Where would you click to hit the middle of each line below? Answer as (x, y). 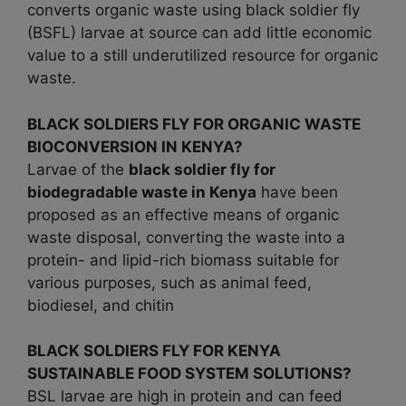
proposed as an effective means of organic (183, 214)
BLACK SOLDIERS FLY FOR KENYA (154, 351)
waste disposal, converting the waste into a (186, 237)
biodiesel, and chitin (101, 305)
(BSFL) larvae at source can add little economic (199, 33)
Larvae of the (78, 169)
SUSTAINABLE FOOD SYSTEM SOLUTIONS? (189, 374)
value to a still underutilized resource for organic (203, 56)
